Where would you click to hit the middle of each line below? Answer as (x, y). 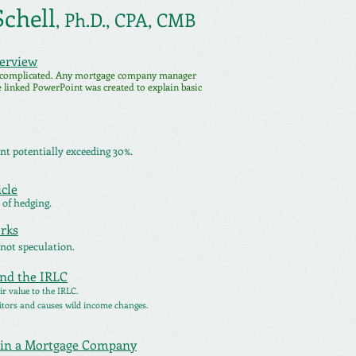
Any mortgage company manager (126, 75)
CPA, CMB (155, 19)
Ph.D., (89, 19)
